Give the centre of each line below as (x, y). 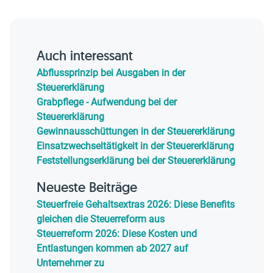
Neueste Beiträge (87, 187)
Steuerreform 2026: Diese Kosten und (117, 234)
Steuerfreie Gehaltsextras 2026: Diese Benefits (136, 204)
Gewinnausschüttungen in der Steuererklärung (136, 131)
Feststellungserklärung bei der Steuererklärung (136, 161)
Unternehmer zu (70, 263)
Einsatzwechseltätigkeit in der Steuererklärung (135, 146)
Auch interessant (85, 55)
